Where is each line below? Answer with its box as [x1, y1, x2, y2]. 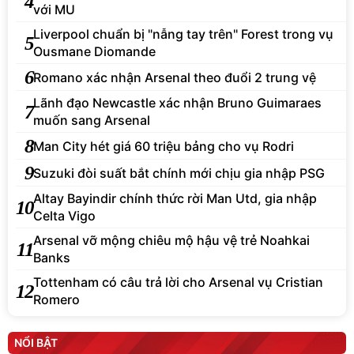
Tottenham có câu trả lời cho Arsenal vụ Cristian [33, 274, 323, 291]
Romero [33, 292, 80, 308]
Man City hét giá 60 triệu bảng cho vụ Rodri [33, 137, 294, 154]
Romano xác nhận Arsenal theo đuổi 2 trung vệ [33, 69, 316, 85]
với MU [33, 2, 75, 18]
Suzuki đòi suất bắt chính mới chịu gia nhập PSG [33, 164, 325, 181]
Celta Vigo [33, 208, 96, 224]
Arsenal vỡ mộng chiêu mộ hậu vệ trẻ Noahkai [33, 232, 310, 249]
